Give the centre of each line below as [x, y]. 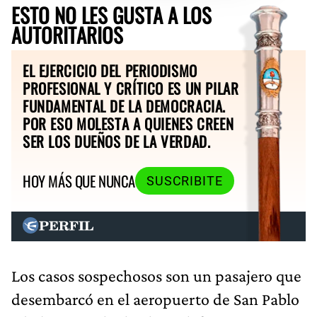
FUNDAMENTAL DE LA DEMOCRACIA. [125, 105]
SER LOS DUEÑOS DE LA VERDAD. [117, 141]
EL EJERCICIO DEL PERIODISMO [110, 70]
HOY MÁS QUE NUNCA [79, 181]
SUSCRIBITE [184, 181]
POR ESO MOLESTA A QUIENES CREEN [128, 123]
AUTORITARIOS [67, 34]
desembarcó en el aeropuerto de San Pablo [155, 299]
